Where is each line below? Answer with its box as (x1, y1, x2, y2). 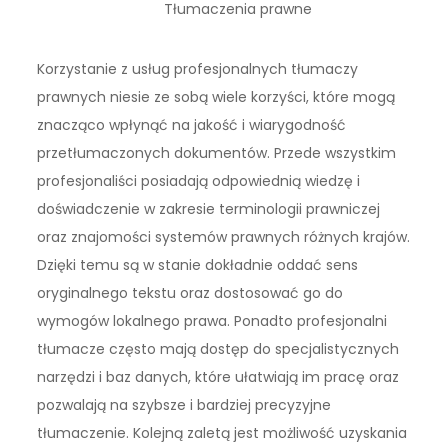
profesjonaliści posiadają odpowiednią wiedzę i (37, 171, 361, 192)
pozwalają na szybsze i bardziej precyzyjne (37, 395, 332, 416)
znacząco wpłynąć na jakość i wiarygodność (37, 115, 347, 136)
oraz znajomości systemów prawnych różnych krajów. (37, 227, 411, 248)
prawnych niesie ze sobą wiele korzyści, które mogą (37, 87, 396, 108)
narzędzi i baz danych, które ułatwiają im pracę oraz (37, 367, 400, 388)
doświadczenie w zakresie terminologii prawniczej (37, 199, 381, 220)
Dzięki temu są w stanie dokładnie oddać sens (37, 255, 359, 276)
